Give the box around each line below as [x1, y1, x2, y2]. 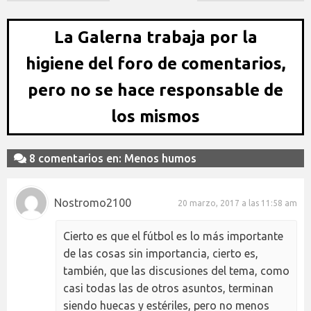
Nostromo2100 [54, 196, 131, 209]
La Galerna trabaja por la [53, 28, 258, 47]
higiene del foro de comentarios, [26, 54, 285, 73]
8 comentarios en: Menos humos [26, 152, 196, 165]
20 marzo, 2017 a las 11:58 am [178, 198, 297, 208]
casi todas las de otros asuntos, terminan [63, 282, 274, 294]
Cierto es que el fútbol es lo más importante [63, 230, 283, 242]
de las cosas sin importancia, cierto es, [63, 247, 258, 260]
